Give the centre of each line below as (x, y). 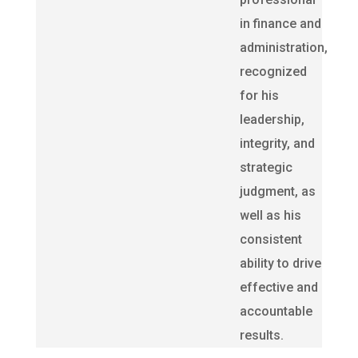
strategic (266, 167)
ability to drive (280, 263)
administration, (283, 48)
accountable (276, 311)
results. (263, 335)
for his (259, 95)
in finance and (280, 24)
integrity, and (277, 143)
